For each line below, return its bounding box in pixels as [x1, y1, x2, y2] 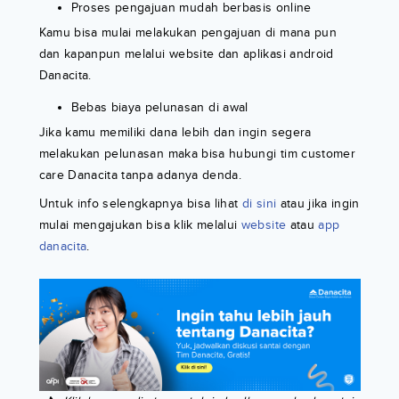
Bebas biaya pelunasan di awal [70, 100, 248, 116]
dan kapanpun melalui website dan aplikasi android [38, 46, 334, 62]
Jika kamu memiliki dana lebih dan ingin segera [38, 125, 312, 141]
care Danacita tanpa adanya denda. [38, 167, 242, 183]
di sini [241, 196, 277, 212]
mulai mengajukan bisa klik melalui [38, 217, 241, 233]
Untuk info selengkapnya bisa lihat [38, 196, 242, 212]
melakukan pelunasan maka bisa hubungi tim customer [38, 146, 356, 162]
